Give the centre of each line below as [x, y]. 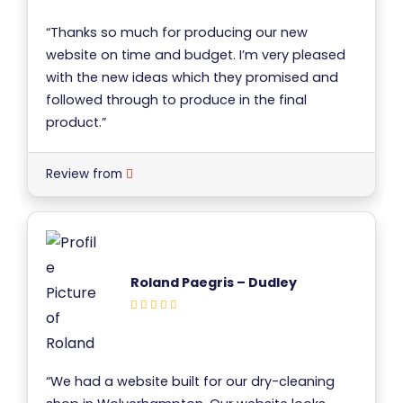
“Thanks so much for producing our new [177, 33]
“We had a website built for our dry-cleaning [190, 382]
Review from [86, 175]
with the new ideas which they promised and [192, 78]
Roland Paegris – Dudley [214, 283]
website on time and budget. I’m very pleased [196, 55]
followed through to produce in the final [176, 100]
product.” [76, 123]
